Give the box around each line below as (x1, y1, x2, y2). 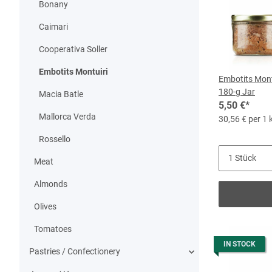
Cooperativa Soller (39, 44, 107, 54)
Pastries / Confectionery (29, 246, 120, 256)
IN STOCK (223, 240, 256, 248)
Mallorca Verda (39, 112, 96, 121)
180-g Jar (219, 87, 255, 97)
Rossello (39, 134, 70, 144)
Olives (34, 202, 56, 211)
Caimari (39, 22, 68, 32)
